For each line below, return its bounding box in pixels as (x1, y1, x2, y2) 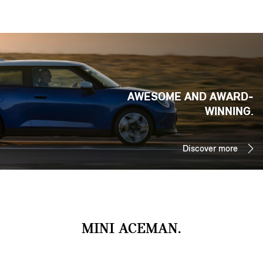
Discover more (183, 143, 238, 154)
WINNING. (205, 104, 254, 119)
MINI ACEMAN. (82, 220, 181, 237)
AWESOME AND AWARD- (127, 89, 254, 104)
